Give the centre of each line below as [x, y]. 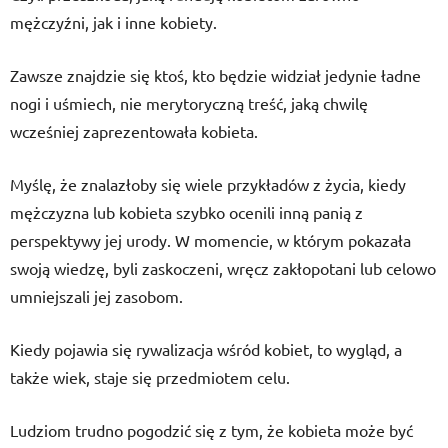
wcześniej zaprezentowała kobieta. [134, 131]
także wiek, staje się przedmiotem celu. [150, 377]
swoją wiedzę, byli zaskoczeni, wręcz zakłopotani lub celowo [223, 268]
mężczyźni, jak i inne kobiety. [113, 22]
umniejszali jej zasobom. [96, 296]
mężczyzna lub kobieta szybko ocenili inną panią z [186, 212]
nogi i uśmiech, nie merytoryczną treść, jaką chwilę [189, 103]
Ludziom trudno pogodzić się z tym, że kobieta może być [211, 430]
